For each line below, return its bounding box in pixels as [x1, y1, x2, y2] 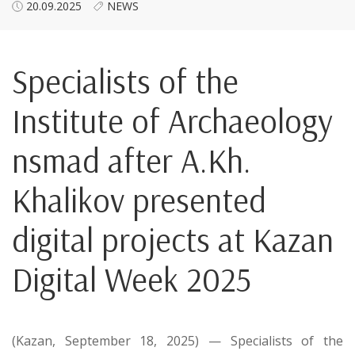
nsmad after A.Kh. [12, 139, 251, 182]
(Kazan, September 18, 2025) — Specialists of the [12, 332, 343, 350]
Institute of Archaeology [12, 100, 333, 143]
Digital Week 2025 [12, 258, 251, 301]
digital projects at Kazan [12, 219, 334, 261]
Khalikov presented [12, 179, 266, 222]
